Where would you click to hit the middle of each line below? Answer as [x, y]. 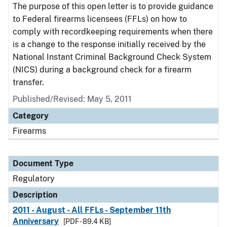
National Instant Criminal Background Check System [112, 57]
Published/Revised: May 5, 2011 [72, 99]
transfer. [28, 82]
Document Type [43, 163]
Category [31, 116]
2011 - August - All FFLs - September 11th [92, 210]
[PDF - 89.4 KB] [87, 221]
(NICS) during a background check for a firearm [102, 70]
